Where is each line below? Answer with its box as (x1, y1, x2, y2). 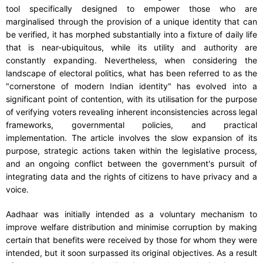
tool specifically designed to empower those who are (6, 4, 257, 14)
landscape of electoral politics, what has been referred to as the (6, 68, 257, 79)
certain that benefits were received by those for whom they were (6, 235, 257, 245)
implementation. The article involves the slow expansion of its (6, 133, 257, 143)
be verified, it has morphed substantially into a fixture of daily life (6, 29, 257, 40)
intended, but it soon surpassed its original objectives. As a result (6, 248, 257, 258)
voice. (6, 184, 29, 195)
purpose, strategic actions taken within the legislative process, (6, 146, 257, 156)
